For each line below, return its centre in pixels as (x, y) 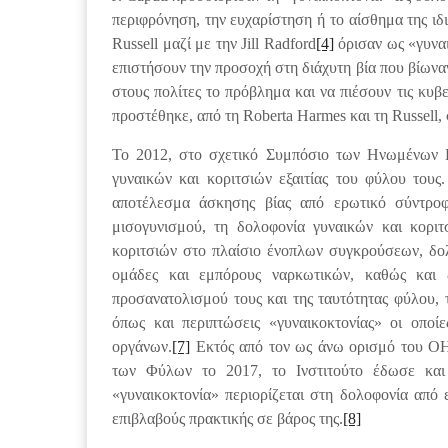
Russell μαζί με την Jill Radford (214, 43)
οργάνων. (142, 346)
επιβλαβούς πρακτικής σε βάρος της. (227, 418)
